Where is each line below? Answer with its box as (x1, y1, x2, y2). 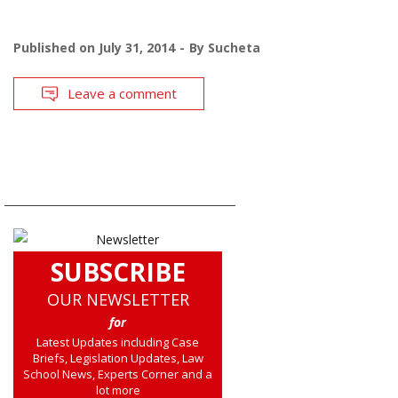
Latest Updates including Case (36, 334, 199, 351)
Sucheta (208, 39, 260, 57)
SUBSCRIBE (50, 255, 186, 290)
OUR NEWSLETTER (46, 289, 189, 311)
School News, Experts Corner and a (23, 366, 212, 383)
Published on (13, 39, 99, 57)
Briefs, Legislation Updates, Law (32, 350, 203, 367)
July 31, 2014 (99, 39, 175, 57)
